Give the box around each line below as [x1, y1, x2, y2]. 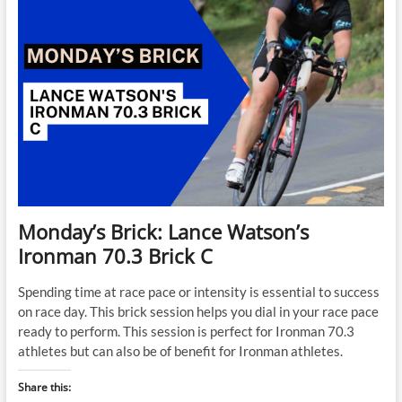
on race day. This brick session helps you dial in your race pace [17, 302, 379, 319]
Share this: [17, 379, 71, 395]
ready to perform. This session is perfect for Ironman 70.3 [17, 322, 354, 339]
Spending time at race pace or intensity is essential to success [17, 283, 380, 300]
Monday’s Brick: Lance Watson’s [17, 217, 309, 245]
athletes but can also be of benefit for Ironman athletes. [17, 342, 343, 359]
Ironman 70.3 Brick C [17, 241, 213, 269]
